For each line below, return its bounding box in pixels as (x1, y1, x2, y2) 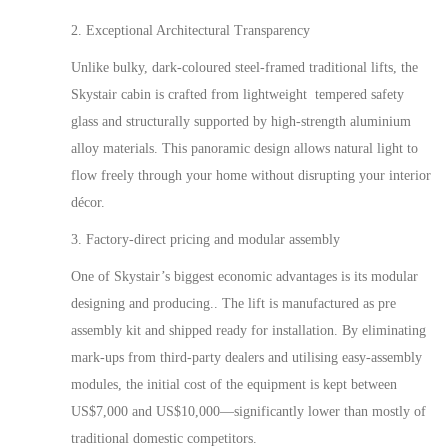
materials (103, 141, 154, 156)
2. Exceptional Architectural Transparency (71, 23, 310, 38)
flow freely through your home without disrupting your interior (71, 168, 431, 183)
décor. (71, 195, 105, 210)
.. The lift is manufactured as (210, 296, 378, 311)
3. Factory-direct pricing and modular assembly (71, 232, 340, 247)
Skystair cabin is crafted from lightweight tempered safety (71, 87, 404, 102)
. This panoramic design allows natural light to (154, 141, 418, 156)
